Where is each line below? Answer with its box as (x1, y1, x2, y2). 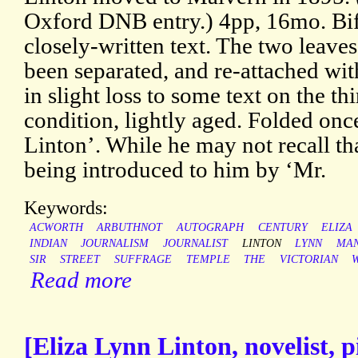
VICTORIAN (279, 253, 338, 266)
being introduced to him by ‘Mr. (24, 157, 326, 183)
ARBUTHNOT (97, 221, 163, 234)
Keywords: (24, 197, 108, 219)
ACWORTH (29, 221, 83, 234)
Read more (30, 267, 132, 293)
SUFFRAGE (113, 253, 172, 266)
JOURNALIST (162, 237, 228, 250)
